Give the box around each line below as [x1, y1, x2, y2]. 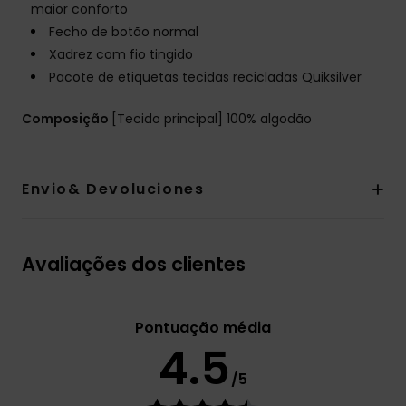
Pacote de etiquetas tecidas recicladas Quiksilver [49, 68, 362, 87]
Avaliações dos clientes [22, 251, 246, 278]
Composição [22, 110, 111, 129]
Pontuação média [134, 317, 272, 339]
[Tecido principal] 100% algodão [111, 110, 312, 129]
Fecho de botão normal [49, 23, 198, 42]
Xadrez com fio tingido [49, 45, 193, 64]
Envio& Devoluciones [22, 179, 205, 200]
